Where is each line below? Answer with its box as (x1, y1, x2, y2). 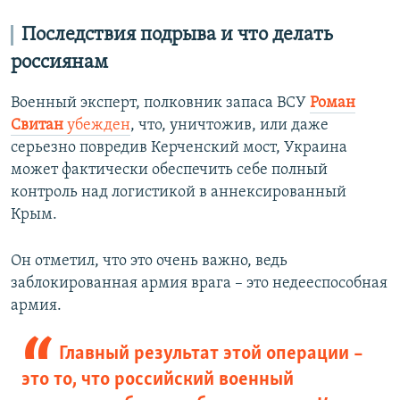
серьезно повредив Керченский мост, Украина (11, 139, 347, 157)
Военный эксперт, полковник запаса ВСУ (11, 95, 310, 112)
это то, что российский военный (21, 370, 294, 391)
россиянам (11, 53, 108, 74)
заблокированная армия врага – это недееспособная (11, 275, 387, 293)
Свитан (11, 117, 63, 135)
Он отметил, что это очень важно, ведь (11, 253, 287, 271)
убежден (63, 117, 130, 135)
